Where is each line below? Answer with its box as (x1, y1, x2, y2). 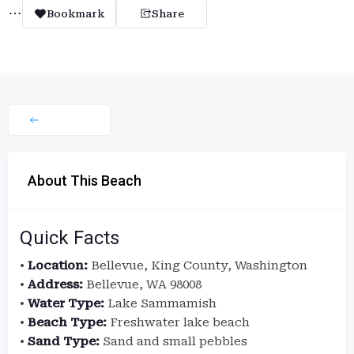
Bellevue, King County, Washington (88, 258, 307, 273)
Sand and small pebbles (100, 334, 247, 348)
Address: (28, 277, 83, 292)
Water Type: (28, 296, 104, 311)
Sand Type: (28, 334, 100, 348)
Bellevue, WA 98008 (83, 277, 201, 292)
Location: (28, 258, 88, 273)
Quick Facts (20, 227, 119, 249)
